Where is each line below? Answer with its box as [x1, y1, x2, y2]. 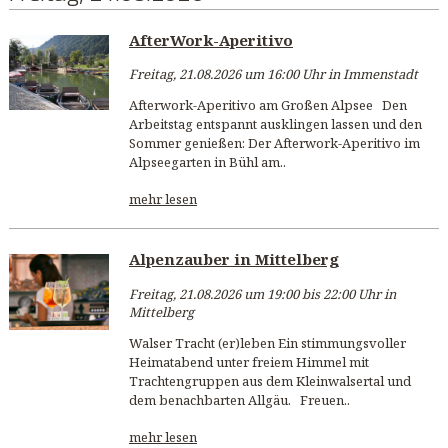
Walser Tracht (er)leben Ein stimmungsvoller [128, 333, 406, 352]
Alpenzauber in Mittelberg [128, 249, 339, 270]
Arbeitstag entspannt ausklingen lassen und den [128, 115, 422, 134]
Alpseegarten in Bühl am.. [128, 153, 286, 172]
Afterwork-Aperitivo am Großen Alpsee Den [128, 96, 407, 115]
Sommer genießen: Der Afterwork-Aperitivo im [128, 134, 420, 153]
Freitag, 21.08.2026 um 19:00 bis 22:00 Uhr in [128, 284, 396, 303]
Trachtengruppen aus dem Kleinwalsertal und [128, 371, 411, 390]
